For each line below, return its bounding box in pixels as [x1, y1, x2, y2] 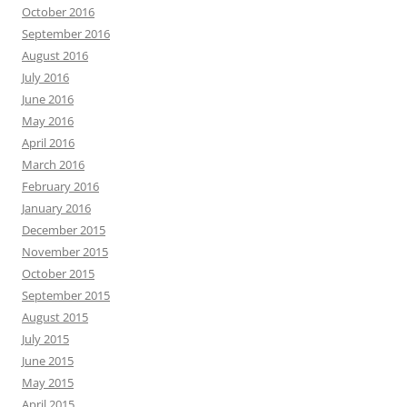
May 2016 [22, 112, 74, 129]
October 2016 [22, 3, 94, 20]
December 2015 [22, 221, 105, 238]
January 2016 [22, 199, 91, 216]
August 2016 [22, 46, 88, 64]
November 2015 [22, 243, 108, 260]
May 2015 [22, 373, 74, 391]
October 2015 [22, 264, 94, 282]
